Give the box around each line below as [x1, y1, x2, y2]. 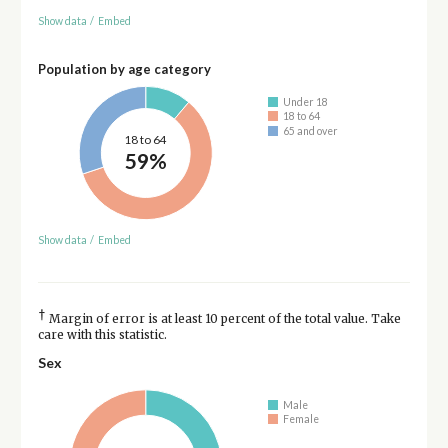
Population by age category [37, 61, 211, 78]
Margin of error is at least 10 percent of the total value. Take [45, 311, 401, 326]
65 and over [283, 124, 339, 137]
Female [283, 413, 320, 426]
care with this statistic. [37, 327, 167, 342]
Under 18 [283, 95, 329, 108]
